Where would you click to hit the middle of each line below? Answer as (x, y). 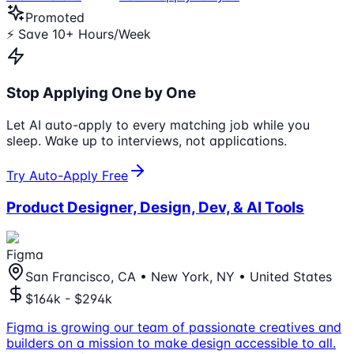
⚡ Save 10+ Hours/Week (79, 34)
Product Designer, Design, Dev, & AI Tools (155, 207)
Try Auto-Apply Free (67, 175)
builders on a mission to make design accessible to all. (171, 343)
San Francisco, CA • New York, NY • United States (179, 277)
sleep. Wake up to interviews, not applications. (147, 140)
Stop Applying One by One (101, 93)
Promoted (55, 18)
